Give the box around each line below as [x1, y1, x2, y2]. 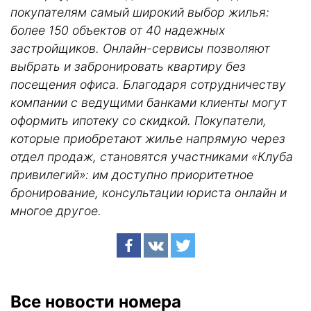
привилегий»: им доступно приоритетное [10, 167, 253, 182]
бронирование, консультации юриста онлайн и [10, 185, 287, 200]
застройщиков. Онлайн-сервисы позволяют [10, 40, 270, 56]
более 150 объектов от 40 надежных [10, 22, 225, 37]
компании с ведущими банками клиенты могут [10, 94, 287, 110]
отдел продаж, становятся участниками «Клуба [10, 149, 293, 164]
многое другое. [10, 203, 101, 218]
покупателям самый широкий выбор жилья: [10, 4, 269, 19]
